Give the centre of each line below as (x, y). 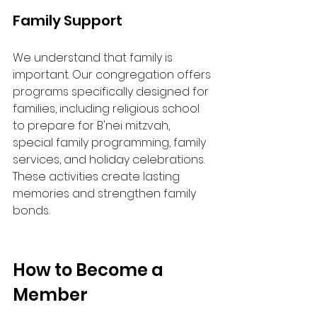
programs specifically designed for (112, 92)
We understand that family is (94, 58)
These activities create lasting (98, 177)
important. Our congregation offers (113, 75)
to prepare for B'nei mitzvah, (93, 126)
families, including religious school (108, 109)
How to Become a (90, 270)
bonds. (31, 211)
